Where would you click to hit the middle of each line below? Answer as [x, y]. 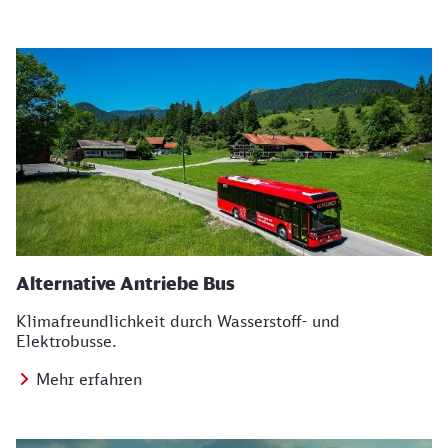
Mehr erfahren [89, 379]
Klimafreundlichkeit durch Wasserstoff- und [178, 321]
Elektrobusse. [66, 341]
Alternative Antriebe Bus [125, 283]
